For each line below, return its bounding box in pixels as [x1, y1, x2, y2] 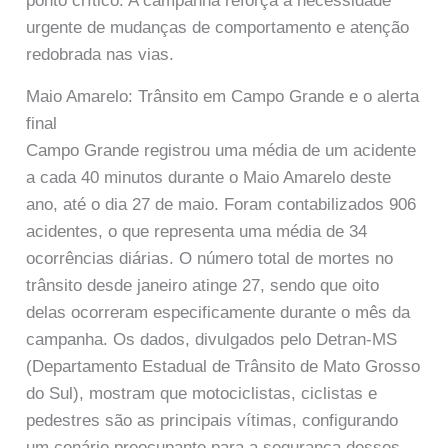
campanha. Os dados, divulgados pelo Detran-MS [26, 329, 398, 349]
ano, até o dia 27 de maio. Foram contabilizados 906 [26, 194, 417, 214]
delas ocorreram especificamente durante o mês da [26, 302, 411, 322]
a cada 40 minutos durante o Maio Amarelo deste [26, 167, 392, 187]
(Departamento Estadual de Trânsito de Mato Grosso [26, 356, 421, 376]
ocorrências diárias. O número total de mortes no [26, 248, 394, 268]
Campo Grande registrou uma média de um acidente [26, 140, 417, 160]
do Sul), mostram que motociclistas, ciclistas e [26, 383, 378, 403]
